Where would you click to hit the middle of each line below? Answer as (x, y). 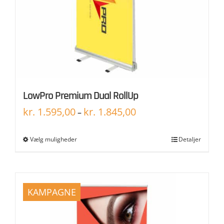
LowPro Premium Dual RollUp (80, 95)
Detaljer (190, 139)
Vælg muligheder (53, 139)
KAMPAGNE (52, 192)
